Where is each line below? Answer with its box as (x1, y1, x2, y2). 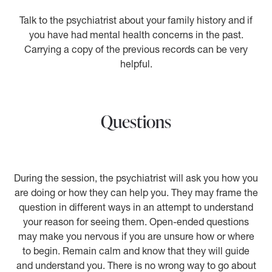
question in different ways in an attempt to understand (19, 201, 253, 214)
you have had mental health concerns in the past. (29, 29, 243, 41)
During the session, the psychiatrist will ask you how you (14, 172, 258, 185)
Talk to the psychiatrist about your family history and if (19, 14, 253, 27)
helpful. (120, 58, 152, 70)
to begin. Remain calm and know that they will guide (22, 245, 250, 257)
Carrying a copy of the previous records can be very (24, 43, 248, 56)
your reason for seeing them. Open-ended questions (23, 216, 249, 228)
